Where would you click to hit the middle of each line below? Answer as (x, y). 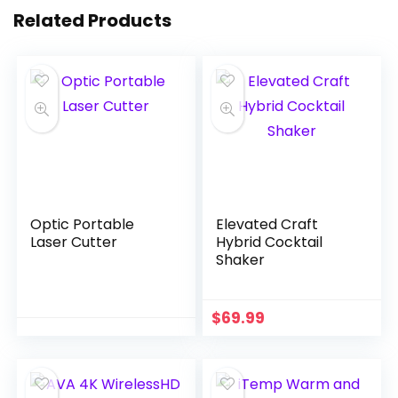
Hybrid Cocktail (270, 242)
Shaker (241, 260)
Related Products (92, 20)
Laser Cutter (74, 242)
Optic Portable (83, 224)
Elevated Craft (267, 224)
